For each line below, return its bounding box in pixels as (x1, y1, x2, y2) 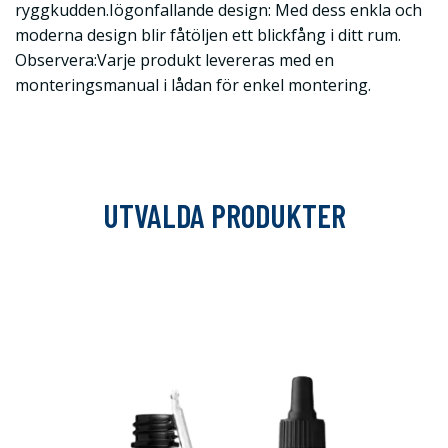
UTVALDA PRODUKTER (102, 196, 346, 234)
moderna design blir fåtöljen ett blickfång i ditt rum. (15, 24, 401, 46)
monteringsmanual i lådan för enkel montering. (15, 74, 371, 96)
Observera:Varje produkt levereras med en (15, 49, 334, 71)
